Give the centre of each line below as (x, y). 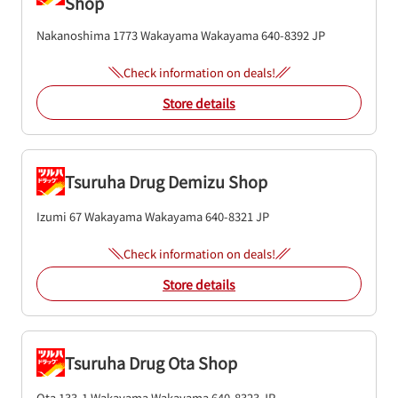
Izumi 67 (59, 216)
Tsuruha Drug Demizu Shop (166, 181)
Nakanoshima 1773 (87, 35)
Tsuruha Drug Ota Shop (151, 362)
